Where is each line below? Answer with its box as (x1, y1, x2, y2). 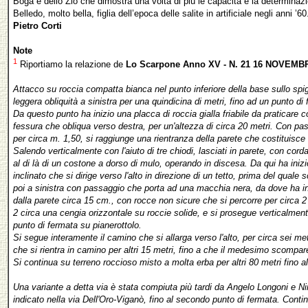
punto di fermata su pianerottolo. (13, 219, 142, 230)
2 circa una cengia (13, 207, 89, 218)
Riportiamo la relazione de (17, 58, 126, 69)
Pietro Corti (13, 21, 62, 32)
